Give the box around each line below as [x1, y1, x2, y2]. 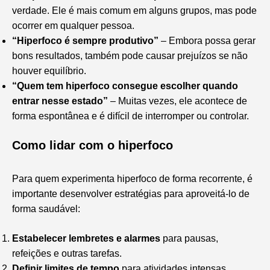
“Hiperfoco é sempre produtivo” [12, 35, 159, 46]
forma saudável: [12, 203, 80, 214]
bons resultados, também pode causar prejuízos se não [12, 50, 248, 61]
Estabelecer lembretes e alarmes [12, 233, 160, 243]
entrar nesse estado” [12, 95, 108, 106]
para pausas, [160, 233, 218, 243]
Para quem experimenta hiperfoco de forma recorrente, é [12, 173, 253, 184]
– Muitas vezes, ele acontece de [108, 95, 247, 106]
